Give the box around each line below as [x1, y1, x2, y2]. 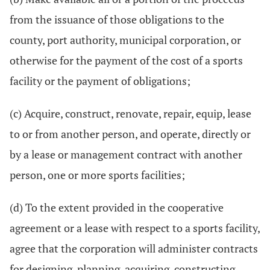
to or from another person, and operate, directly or [10, 127, 251, 141]
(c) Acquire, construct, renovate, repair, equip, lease [10, 106, 251, 121]
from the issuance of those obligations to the [10, 12, 224, 27]
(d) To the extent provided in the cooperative [10, 200, 224, 215]
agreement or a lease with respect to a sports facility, [10, 221, 260, 235]
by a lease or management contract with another [10, 147, 242, 162]
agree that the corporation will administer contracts [10, 241, 258, 256]
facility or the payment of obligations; [10, 74, 190, 88]
